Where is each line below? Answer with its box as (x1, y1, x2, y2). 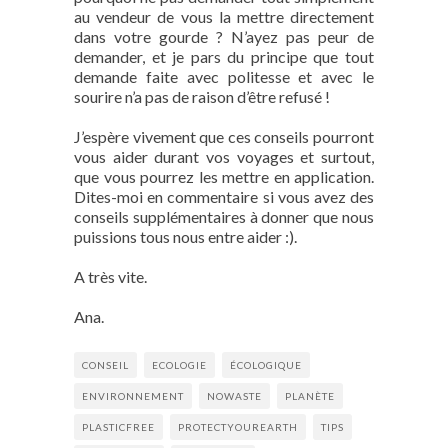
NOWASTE (207, 390, 262, 402)
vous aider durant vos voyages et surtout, (74, 147, 374, 166)
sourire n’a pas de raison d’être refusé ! (74, 87, 330, 106)
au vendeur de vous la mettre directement (74, 7, 374, 26)
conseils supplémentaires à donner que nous (74, 207, 374, 226)
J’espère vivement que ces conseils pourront (74, 127, 374, 146)
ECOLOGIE (152, 359, 207, 371)
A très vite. (74, 267, 147, 286)
